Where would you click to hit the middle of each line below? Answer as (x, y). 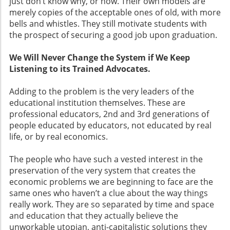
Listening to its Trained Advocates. (80, 69)
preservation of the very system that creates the (102, 171)
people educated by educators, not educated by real (110, 126)
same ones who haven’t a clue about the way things (109, 193)
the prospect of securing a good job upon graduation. (113, 35)
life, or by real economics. (59, 137)
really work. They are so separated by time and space (112, 205)
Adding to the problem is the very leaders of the (102, 92)
